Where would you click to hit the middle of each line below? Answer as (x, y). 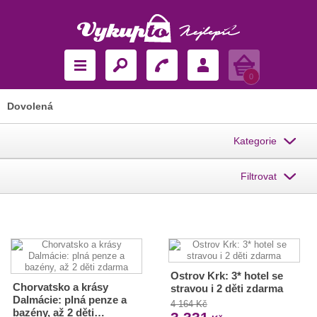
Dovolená (30, 106)
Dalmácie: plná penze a (70, 300)
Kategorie (255, 141)
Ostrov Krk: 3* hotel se (226, 276)
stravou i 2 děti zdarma (226, 288)
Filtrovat (259, 176)
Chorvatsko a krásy (60, 287)
